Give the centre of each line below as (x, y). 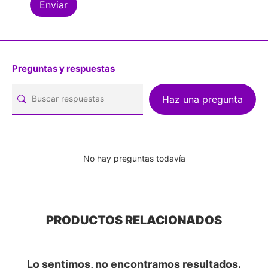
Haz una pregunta (202, 99)
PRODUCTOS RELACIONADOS (134, 220)
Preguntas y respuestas (63, 68)
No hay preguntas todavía (134, 158)
